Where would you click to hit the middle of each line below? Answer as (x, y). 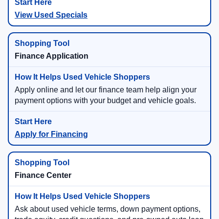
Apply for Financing (51, 134)
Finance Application (52, 56)
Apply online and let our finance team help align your (106, 90)
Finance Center (43, 175)
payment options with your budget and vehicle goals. (105, 101)
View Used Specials (51, 15)
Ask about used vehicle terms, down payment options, (108, 209)
